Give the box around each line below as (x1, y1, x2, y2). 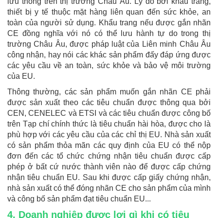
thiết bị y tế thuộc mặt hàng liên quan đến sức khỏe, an (7, 8, 211, 17)
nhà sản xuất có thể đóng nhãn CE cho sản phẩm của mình (7, 184, 211, 193)
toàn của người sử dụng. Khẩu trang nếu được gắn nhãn (7, 18, 211, 27)
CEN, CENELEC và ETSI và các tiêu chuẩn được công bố (7, 109, 211, 118)
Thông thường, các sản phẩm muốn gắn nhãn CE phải (7, 88, 211, 96)
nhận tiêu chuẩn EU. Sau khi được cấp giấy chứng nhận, (7, 173, 211, 182)
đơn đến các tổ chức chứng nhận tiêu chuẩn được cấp (7, 152, 211, 161)
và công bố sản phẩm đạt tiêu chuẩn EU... (7, 195, 151, 203)
